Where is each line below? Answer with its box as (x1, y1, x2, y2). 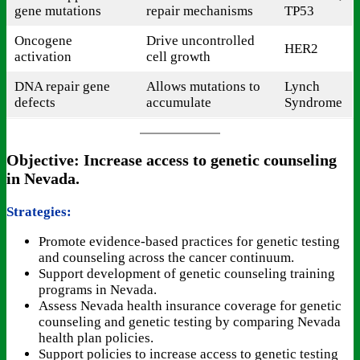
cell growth (145, 49, 214, 65)
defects (14, 95, 59, 111)
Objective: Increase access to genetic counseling (6, 150, 337, 169)
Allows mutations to (145, 79, 260, 95)
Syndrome (284, 95, 346, 111)
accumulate (145, 95, 215, 111)
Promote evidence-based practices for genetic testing (39, 233, 340, 249)
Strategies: (6, 203, 75, 219)
